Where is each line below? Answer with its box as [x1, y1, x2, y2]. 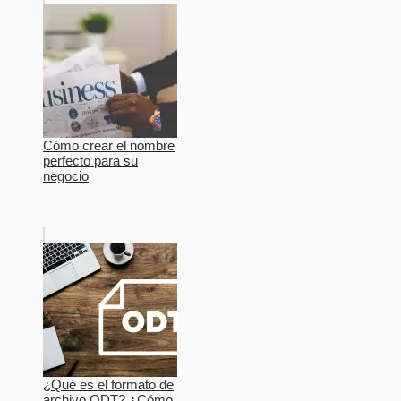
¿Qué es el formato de [43, 376, 174, 392]
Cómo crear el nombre [43, 137, 175, 153]
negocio [43, 167, 89, 183]
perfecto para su [43, 152, 138, 168]
